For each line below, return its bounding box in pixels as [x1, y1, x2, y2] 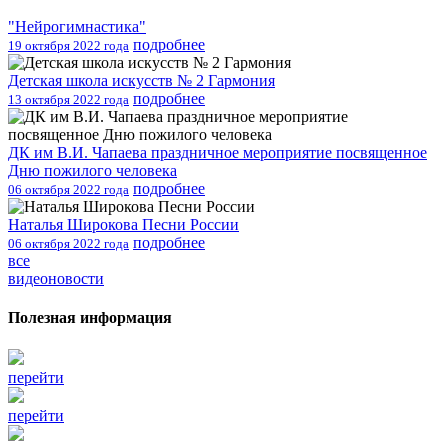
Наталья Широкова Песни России [8, 216, 239, 234]
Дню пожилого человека [8, 162, 177, 180]
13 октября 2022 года [8, 92, 129, 108]
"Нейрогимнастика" [8, 18, 146, 36]
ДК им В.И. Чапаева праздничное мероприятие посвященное [8, 144, 427, 162]
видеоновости [8, 270, 104, 288]
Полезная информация [8, 309, 172, 327]
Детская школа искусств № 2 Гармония [8, 72, 275, 90]
